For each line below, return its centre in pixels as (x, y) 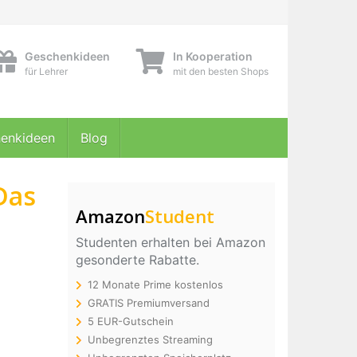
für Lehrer (46, 71)
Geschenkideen (67, 56)
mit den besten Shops (221, 71)
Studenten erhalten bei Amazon (170, 242)
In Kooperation (213, 56)
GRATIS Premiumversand (148, 303)
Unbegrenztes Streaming (150, 339)
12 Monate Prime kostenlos (155, 284)
